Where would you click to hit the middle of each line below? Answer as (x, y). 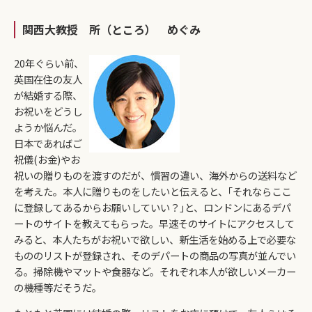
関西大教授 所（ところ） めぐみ (111, 29)
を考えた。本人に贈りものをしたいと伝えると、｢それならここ (153, 191)
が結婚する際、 (48, 95)
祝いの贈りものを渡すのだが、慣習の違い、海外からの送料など (155, 175)
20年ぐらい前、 (49, 63)
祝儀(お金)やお (47, 159)
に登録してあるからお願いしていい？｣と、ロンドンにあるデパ (153, 207)
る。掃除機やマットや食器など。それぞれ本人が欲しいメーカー (155, 271)
